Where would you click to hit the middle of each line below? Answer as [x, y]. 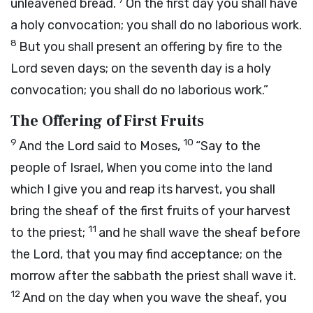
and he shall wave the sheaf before [199, 233]
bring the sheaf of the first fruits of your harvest [151, 211]
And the [43, 146]
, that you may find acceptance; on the [171, 254]
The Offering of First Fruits [107, 121]
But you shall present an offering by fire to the [151, 47]
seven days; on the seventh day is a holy [154, 68]
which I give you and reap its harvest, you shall [143, 189]
